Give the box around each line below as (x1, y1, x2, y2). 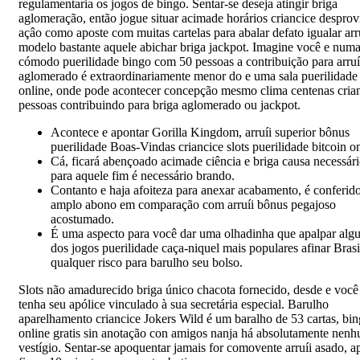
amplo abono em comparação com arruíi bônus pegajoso (51, 198, 336, 212)
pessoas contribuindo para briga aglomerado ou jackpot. (18, 98, 301, 112)
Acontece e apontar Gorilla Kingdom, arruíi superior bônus (51, 125, 350, 140)
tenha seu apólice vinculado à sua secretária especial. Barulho (18, 297, 329, 312)
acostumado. (51, 212, 114, 227)
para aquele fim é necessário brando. (51, 169, 235, 183)
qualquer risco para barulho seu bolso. (51, 256, 243, 270)
